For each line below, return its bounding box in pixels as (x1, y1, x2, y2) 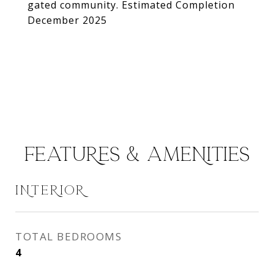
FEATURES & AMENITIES (24, 144, 250, 165)
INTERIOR (15, 183, 86, 197)
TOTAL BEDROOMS (15, 229, 122, 243)
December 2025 (28, 13, 107, 27)
